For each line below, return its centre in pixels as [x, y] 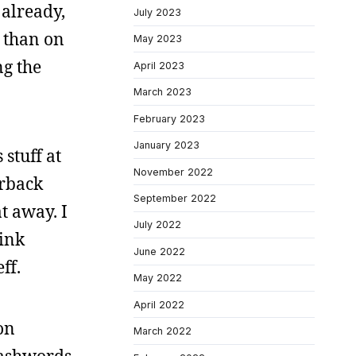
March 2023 [163, 92]
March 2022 [163, 331]
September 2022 [175, 198]
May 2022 [158, 278]
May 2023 [158, 39]
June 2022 [159, 251]
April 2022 [159, 304]
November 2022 [173, 172]
